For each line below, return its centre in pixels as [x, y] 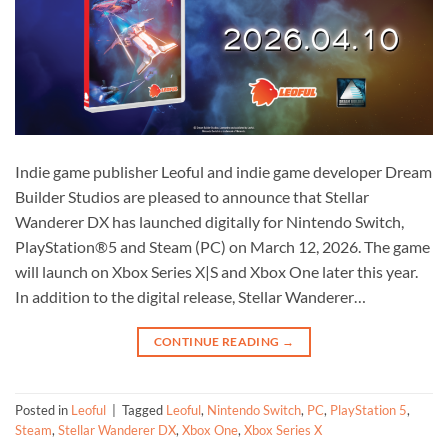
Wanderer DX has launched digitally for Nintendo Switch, [209, 221]
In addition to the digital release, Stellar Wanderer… [190, 296]
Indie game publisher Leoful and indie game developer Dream [223, 171]
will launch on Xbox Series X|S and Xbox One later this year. [216, 271]
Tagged [144, 410]
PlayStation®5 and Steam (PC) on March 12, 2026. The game [222, 246]
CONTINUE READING [217, 341]
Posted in [43, 410]
